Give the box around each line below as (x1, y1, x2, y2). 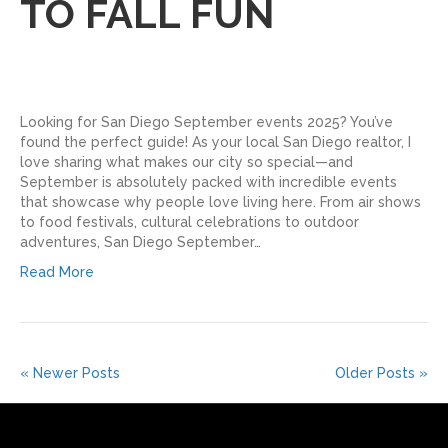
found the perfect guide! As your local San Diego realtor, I (20, 133, 411, 150)
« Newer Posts (20, 364, 120, 381)
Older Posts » (335, 364, 428, 381)
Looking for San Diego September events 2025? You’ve (20, 113, 393, 130)
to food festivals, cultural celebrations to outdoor (20, 213, 359, 230)
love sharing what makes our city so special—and (20, 153, 353, 170)
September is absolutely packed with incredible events (20, 173, 397, 190)
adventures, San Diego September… (20, 233, 261, 250)
